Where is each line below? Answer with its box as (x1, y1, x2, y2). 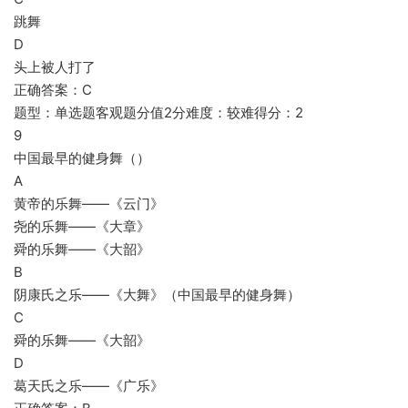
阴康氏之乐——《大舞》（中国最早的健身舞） (14, 286, 301, 303)
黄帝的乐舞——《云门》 (14, 195, 164, 212)
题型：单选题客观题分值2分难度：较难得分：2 (14, 104, 303, 121)
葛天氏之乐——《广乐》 (14, 377, 164, 394)
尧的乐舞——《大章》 (14, 218, 150, 235)
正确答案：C (14, 81, 92, 98)
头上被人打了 (14, 58, 96, 76)
